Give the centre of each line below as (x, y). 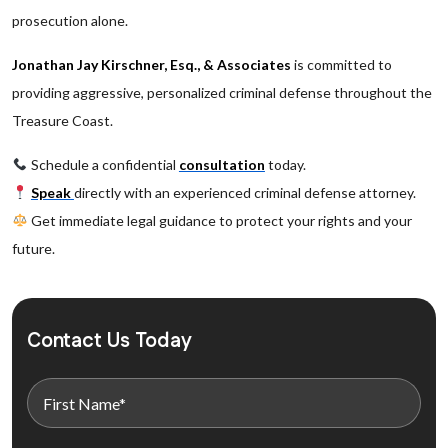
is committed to (341, 64)
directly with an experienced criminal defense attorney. (244, 192)
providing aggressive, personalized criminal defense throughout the (222, 92)
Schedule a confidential (103, 164)
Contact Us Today (109, 341)
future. (33, 248)
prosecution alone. (70, 20)
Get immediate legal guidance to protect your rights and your (219, 220)
